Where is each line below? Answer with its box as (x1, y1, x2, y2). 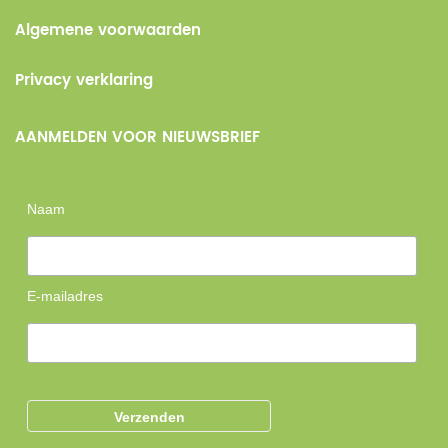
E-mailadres (27, 287, 104, 304)
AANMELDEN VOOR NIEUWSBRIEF (14, 124, 260, 150)
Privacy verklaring (14, 67, 153, 93)
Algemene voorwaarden (14, 17, 201, 43)
